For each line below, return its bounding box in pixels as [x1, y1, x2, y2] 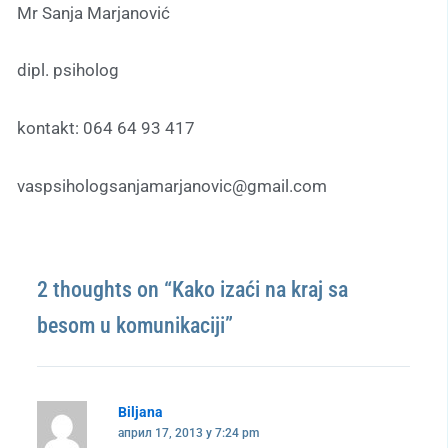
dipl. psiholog [17, 60, 119, 81]
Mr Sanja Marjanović [17, 2, 170, 23]
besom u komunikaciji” [37, 312, 233, 338]
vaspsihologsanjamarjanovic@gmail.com [17, 175, 327, 196]
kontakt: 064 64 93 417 [17, 118, 195, 139]
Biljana [117, 403, 163, 420]
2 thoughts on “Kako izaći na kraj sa [37, 276, 348, 302]
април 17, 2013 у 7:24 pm [117, 425, 259, 440]
